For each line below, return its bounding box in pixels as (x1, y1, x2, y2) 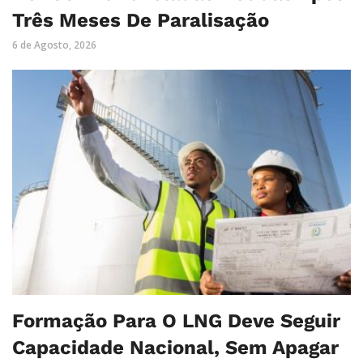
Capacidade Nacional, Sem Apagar (12, 336, 339, 360)
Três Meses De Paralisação (12, 8, 269, 32)
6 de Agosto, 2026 (12, 37, 96, 52)
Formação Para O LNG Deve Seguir (12, 310, 340, 333)
